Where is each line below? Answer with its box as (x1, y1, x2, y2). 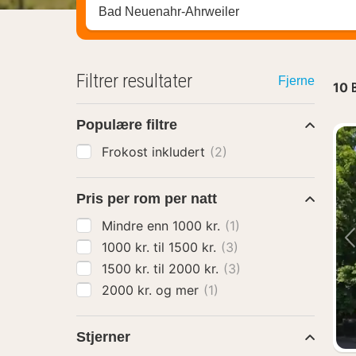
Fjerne (277, 74, 315, 87)
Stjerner (76, 329, 130, 345)
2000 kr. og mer (156, 282, 203, 298)
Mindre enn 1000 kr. (172, 218, 224, 234)
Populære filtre (76, 117, 177, 133)
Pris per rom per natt (76, 191, 217, 207)
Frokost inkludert (102, 144, 209, 160)
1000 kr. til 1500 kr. (168, 239, 220, 255)
